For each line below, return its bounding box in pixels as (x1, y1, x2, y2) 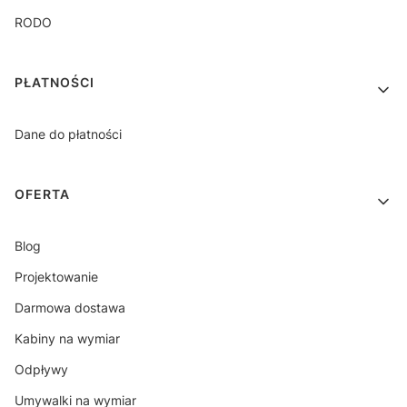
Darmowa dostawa (15, 300, 125, 316)
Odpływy (15, 362, 68, 378)
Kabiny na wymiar (15, 331, 120, 347)
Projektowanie (15, 269, 98, 285)
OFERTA (15, 186, 70, 203)
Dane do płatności (15, 126, 122, 143)
